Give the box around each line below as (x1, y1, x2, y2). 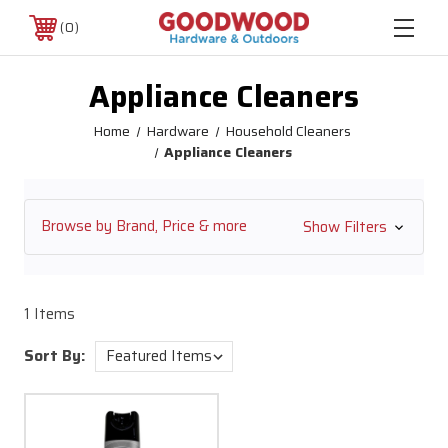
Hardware (146, 120, 209, 142)
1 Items (24, 301, 75, 326)
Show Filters (302, 214, 391, 239)
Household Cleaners (225, 120, 352, 142)
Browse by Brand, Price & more (41, 214, 247, 239)
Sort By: (24, 343, 85, 368)
